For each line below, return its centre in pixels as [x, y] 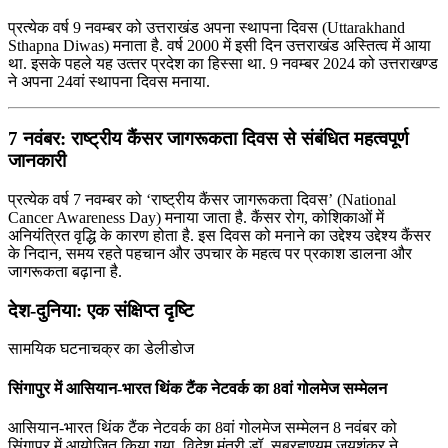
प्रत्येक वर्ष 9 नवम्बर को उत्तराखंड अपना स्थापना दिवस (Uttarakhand [206, 28]
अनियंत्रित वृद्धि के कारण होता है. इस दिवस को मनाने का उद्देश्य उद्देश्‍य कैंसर [219, 235]
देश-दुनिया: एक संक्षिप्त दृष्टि [101, 310]
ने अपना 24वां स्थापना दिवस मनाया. [109, 82]
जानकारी [37, 161]
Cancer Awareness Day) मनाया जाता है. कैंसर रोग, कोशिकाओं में [196, 217]
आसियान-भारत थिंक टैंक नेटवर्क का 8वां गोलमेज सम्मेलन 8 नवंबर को [202, 427]
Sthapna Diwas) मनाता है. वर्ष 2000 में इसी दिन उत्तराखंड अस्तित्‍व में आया [219, 46]
